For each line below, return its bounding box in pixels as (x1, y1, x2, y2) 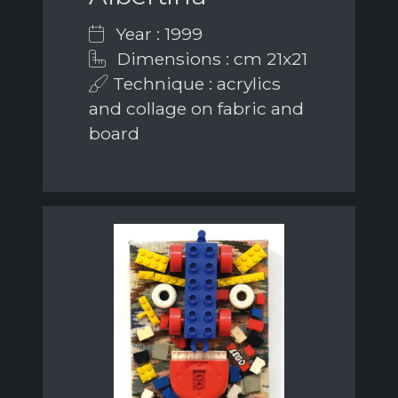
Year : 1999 (111, 23, 203, 45)
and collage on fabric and (89, 98, 304, 120)
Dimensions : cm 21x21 (113, 48, 307, 70)
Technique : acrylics (108, 73, 281, 95)
